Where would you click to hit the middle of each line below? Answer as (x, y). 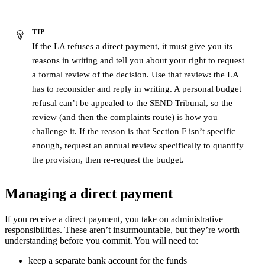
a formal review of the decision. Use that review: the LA (135, 74)
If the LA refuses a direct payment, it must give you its (132, 46)
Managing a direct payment (89, 194)
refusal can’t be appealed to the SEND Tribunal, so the (132, 103)
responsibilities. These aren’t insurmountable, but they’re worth (122, 230)
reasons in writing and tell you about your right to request (138, 60)
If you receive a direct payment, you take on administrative (114, 219)
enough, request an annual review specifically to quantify (138, 145)
